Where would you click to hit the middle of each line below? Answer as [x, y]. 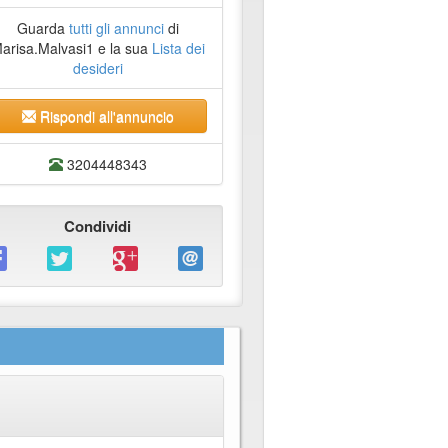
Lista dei [178, 48]
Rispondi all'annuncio [104, 116]
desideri [97, 68]
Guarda [42, 28]
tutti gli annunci [116, 28]
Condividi [98, 226]
